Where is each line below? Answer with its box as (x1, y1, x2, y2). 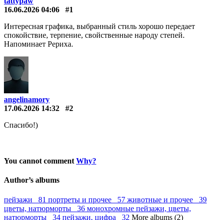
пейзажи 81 (4, 195, 48, 204)
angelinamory (4, 95, 50, 104)
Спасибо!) (4, 120, 38, 129)
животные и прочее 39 (127, 195, 207, 204)
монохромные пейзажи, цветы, (87, 204, 191, 213)
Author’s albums (4, 176, 59, 185)
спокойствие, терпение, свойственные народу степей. (4, 30, 185, 39)
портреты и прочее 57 (48, 195, 127, 204)
